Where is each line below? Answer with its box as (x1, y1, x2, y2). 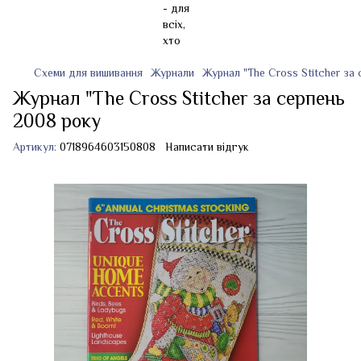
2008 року (13, 110, 101, 131)
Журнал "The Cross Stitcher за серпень (13, 87, 345, 109)
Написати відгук (165, 140, 249, 153)
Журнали (151, 66, 194, 79)
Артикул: (13, 140, 56, 153)
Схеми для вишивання (34, 66, 143, 79)
